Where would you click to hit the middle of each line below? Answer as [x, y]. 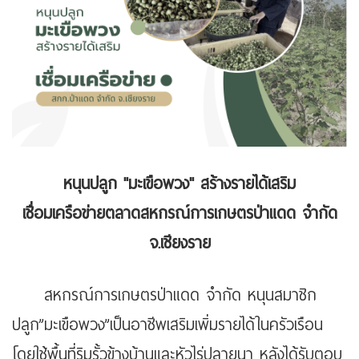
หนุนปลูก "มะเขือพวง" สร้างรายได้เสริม [179, 184]
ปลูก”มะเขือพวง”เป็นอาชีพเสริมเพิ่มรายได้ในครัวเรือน [167, 325]
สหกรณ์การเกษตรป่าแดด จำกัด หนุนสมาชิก [164, 296]
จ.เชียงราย [179, 244]
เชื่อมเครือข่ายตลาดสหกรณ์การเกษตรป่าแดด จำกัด [179, 214]
